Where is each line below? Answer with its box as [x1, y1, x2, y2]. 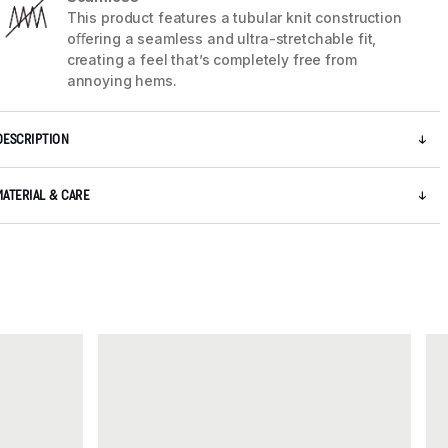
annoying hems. [66, 72, 177, 90]
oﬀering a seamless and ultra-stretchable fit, [66, 30, 377, 48]
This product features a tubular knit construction [66, 9, 402, 27]
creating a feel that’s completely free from [66, 51, 357, 69]
